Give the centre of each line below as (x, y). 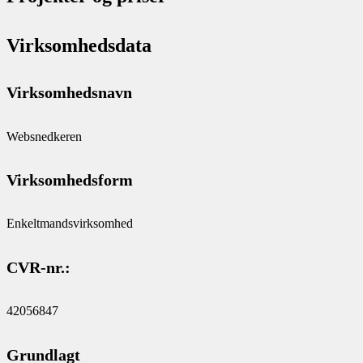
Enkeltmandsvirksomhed (70, 224)
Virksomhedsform (70, 179)
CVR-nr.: (38, 267)
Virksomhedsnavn (69, 93)
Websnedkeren (44, 136)
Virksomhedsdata (79, 45)
